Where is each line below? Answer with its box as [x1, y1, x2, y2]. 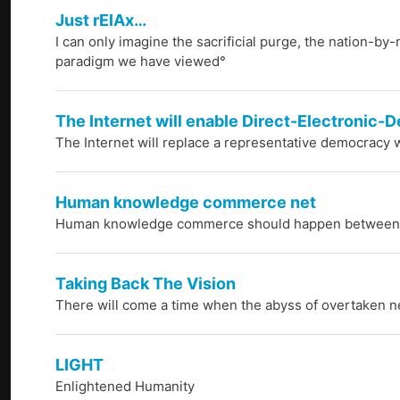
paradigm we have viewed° [55, 53, 226, 71]
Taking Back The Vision [55, 274, 236, 294]
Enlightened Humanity [55, 378, 195, 396]
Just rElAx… [55, 11, 146, 30]
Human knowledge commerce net [55, 193, 316, 212]
